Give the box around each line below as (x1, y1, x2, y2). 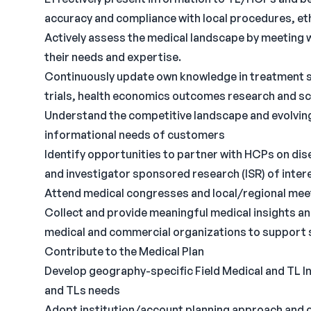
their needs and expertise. (44, 50, 181, 64)
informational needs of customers (44, 128, 225, 142)
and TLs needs (44, 283, 120, 297)
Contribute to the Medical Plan (44, 244, 204, 258)
